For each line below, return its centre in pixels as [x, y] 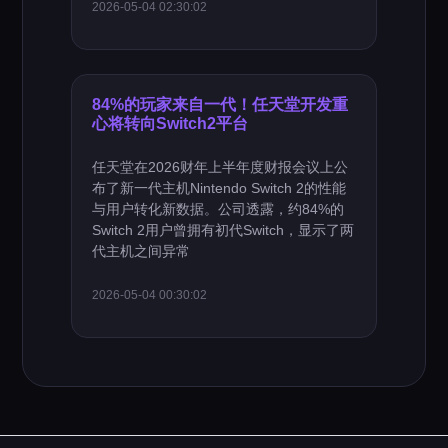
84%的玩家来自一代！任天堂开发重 [220, 104]
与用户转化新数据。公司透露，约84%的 [218, 209]
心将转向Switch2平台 [170, 123]
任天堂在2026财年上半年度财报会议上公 [220, 167]
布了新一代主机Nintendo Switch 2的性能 [219, 188]
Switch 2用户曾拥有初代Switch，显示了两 [223, 230]
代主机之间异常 [141, 251]
